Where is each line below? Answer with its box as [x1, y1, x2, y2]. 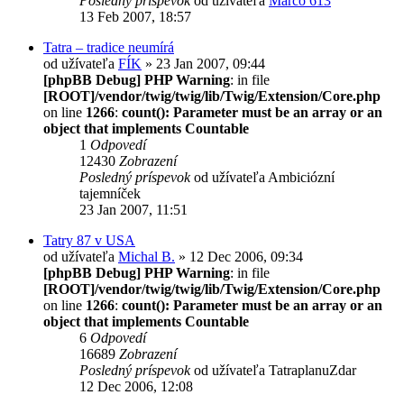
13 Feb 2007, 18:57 [79, 8, 191, 24]
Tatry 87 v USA [43, 232, 135, 248]
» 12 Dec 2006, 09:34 [175, 248, 303, 264]
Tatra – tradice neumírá [43, 39, 174, 55]
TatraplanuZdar [269, 362, 356, 378]
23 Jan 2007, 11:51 [79, 201, 188, 217]
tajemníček [79, 185, 141, 201]
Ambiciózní [268, 169, 335, 185]
